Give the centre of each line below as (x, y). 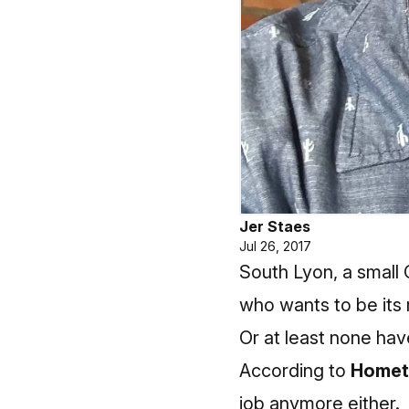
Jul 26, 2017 (275, 246)
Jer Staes (275, 226)
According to (295, 371)
